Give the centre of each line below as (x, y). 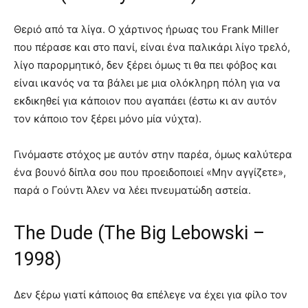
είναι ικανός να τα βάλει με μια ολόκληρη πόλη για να (147, 82)
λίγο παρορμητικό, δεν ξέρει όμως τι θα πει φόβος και (145, 65)
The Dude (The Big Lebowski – (139, 233)
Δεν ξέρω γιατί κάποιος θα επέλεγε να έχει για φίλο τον (151, 294)
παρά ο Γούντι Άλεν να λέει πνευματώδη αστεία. (132, 190)
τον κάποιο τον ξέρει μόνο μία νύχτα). (108, 118)
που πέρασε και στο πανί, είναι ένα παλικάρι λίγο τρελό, (152, 47)
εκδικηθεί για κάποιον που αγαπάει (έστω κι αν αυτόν (145, 100)
